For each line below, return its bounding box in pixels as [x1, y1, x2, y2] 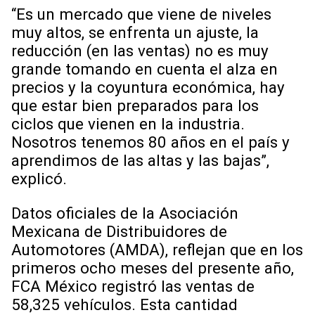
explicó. [11, 169, 67, 188]
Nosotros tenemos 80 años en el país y [11, 133, 290, 152]
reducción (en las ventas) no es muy [11, 41, 269, 60]
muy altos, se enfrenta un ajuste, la [11, 23, 259, 42]
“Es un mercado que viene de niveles [11, 5, 271, 24]
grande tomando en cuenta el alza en [11, 60, 278, 79]
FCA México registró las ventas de [11, 276, 255, 295]
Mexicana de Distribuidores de [11, 221, 227, 240]
